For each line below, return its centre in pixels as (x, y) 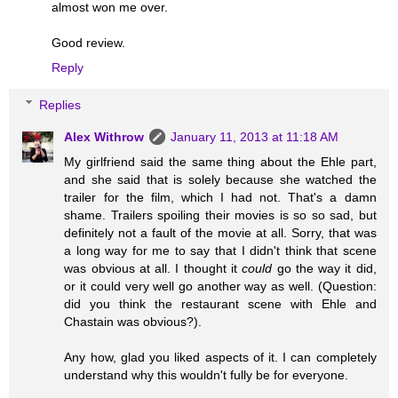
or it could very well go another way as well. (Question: (220, 286)
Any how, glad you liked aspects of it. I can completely (220, 357)
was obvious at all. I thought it (153, 268)
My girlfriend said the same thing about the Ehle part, (220, 161)
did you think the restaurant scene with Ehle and (220, 303)
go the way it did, (324, 268)
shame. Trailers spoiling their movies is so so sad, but (220, 215)
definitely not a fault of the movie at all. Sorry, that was (220, 232)
